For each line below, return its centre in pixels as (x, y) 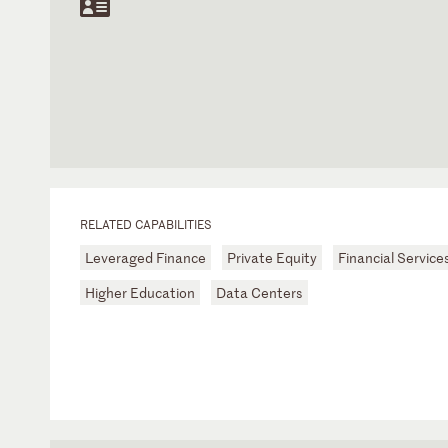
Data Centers (259, 292)
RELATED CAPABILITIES (146, 224)
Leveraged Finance (145, 257)
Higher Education (140, 292)
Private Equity (272, 257)
